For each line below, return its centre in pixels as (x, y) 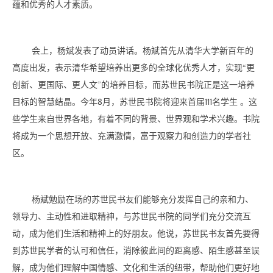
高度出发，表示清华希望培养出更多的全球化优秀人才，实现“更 (133, 68)
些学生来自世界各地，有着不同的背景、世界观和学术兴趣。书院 (136, 119)
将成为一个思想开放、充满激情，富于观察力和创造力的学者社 (132, 136)
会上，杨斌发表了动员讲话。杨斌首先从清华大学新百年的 (143, 51)
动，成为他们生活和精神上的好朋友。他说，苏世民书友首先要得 (136, 234)
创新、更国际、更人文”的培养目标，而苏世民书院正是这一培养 (133, 85)
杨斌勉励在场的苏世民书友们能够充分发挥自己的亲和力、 (143, 200)
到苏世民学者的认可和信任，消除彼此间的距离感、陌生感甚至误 (136, 251)
